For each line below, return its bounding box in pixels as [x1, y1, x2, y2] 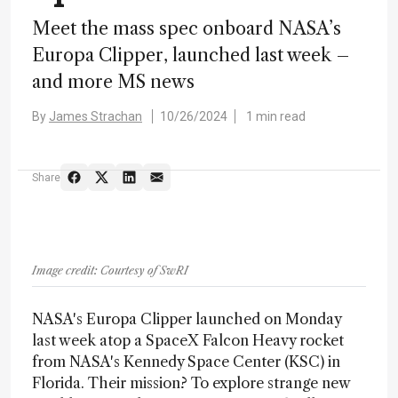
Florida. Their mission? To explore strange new [32, 374, 350, 392]
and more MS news [32, 71, 195, 92]
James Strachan [49, 109, 142, 123]
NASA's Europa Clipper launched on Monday [32, 310, 341, 328]
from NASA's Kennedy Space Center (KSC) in [32, 353, 340, 370]
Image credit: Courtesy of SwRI [32, 264, 188, 277]
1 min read [246, 109, 306, 123]
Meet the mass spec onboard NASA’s [32, 18, 341, 39]
